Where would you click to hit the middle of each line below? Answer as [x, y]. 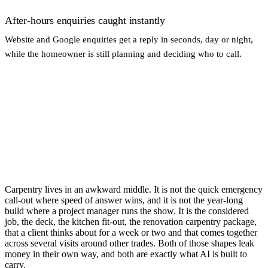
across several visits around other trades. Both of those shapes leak [130, 243]
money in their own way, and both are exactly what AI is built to [126, 254]
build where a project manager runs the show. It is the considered [127, 211]
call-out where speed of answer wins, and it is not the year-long [124, 200]
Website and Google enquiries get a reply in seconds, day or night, [129, 39]
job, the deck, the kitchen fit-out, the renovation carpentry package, [131, 221]
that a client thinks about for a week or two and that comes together [131, 232]
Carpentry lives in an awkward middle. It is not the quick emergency [134, 189]
